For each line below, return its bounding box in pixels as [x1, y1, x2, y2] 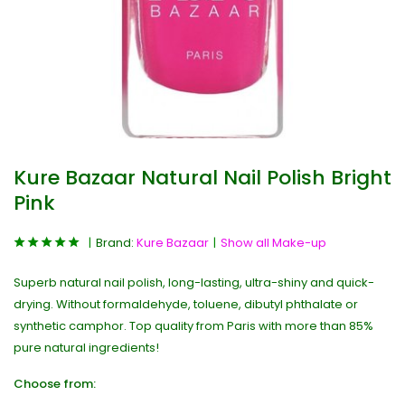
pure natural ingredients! [14, 339, 159, 356]
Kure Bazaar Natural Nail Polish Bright [14, 164, 391, 192]
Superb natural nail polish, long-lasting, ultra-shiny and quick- [14, 274, 374, 291]
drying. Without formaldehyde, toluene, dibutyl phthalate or [14, 296, 358, 313]
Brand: [96, 234, 137, 251]
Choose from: [14, 375, 96, 392]
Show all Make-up [221, 234, 326, 251]
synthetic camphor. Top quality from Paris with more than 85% [14, 317, 373, 334]
